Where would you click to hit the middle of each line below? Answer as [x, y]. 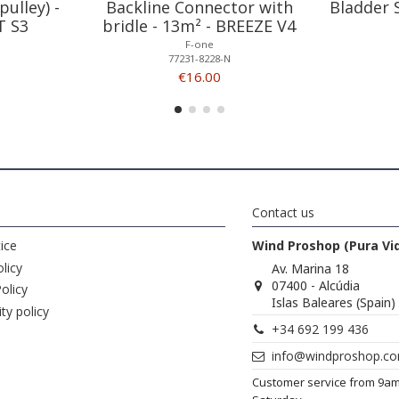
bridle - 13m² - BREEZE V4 [199, 26]
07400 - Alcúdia [316, 286]
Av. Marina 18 [311, 269]
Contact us [283, 213]
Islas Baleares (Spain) [334, 303]
